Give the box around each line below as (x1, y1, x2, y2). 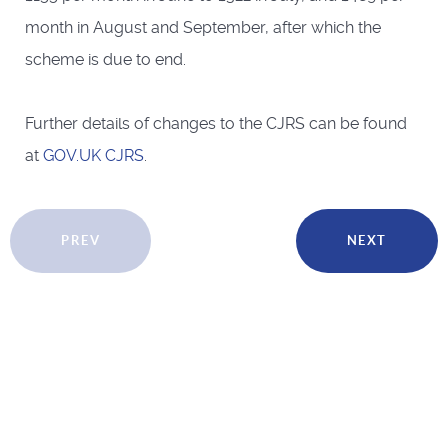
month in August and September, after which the (25, 17, 381, 37)
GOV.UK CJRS (43, 145, 144, 165)
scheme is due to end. (25, 49, 186, 69)
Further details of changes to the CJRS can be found (25, 113, 407, 133)
